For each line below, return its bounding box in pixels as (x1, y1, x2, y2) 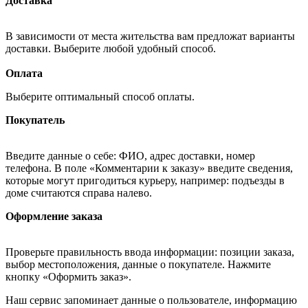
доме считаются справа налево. (5, 186, 152, 199)
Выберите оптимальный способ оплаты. (5, 90, 197, 102)
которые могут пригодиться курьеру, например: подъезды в (5, 174, 285, 186)
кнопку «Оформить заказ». (5, 270, 131, 283)
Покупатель (5, 113, 65, 126)
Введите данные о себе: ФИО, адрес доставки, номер (5, 149, 255, 162)
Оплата (5, 67, 43, 79)
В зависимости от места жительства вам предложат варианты (5, 30, 295, 42)
